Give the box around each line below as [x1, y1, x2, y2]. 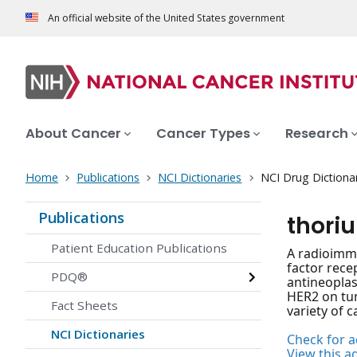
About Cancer [25, 124, 121, 143]
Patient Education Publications [51, 240, 227, 257]
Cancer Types [156, 124, 250, 143]
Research [285, 124, 348, 143]
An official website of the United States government [48, 11, 284, 25]
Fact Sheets [51, 297, 118, 314]
